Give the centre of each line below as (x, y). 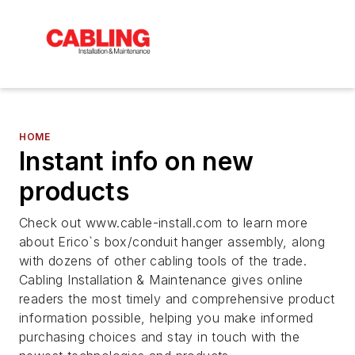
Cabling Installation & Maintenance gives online (161, 279)
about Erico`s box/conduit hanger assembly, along (172, 241)
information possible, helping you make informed (166, 317)
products (74, 191)
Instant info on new (137, 161)
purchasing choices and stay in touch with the (159, 336)
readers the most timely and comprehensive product (177, 298)
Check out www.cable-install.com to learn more (163, 222)
